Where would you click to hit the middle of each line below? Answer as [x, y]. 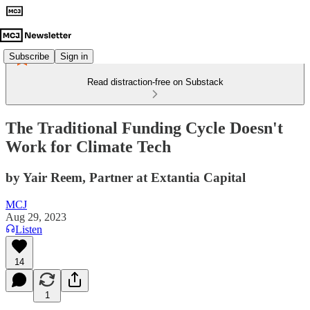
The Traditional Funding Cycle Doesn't [144, 128]
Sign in [74, 56]
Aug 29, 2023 [36, 217]
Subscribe [29, 56]
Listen [29, 229]
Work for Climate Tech [88, 146]
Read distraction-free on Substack [155, 82]
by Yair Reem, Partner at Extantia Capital [126, 177]
